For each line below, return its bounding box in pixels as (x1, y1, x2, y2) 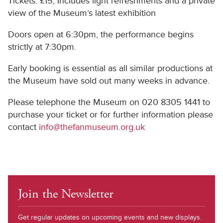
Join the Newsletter (18, 186, 113, 202)
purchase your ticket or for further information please (8, 109, 213, 120)
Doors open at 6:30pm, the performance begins (8, 29, 194, 40)
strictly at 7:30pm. (8, 41, 76, 52)
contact (8, 121, 39, 132)
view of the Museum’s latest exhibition (8, 7, 156, 18)
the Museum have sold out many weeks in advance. (8, 75, 210, 86)
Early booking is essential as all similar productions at (8, 63, 213, 74)
